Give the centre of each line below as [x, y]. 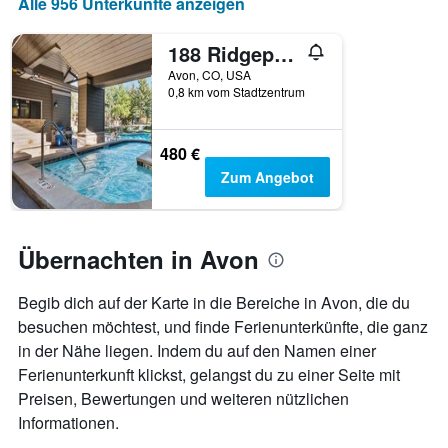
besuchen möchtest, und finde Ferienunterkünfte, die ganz [223, 327]
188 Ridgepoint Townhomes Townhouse [284, 54]
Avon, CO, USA [209, 75]
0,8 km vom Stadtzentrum [236, 92]
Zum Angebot [267, 177]
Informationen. [68, 423]
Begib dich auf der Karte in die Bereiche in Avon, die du [214, 303]
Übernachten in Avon [138, 259]
